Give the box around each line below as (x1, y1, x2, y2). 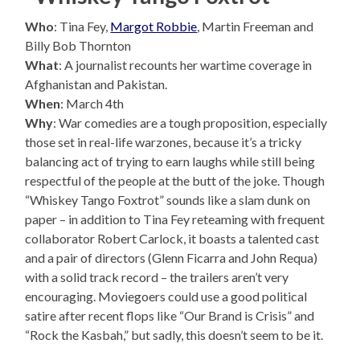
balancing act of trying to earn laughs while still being (25, 153, 316, 170)
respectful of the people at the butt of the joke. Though (25, 173, 325, 189)
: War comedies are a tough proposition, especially (53, 115, 328, 131)
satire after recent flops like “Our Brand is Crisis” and (25, 308, 315, 324)
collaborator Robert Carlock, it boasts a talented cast (25, 231, 320, 247)
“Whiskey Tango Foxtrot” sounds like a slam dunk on (25, 192, 311, 208)
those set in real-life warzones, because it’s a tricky (25, 134, 302, 150)
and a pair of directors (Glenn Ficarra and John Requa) (25, 250, 318, 266)
